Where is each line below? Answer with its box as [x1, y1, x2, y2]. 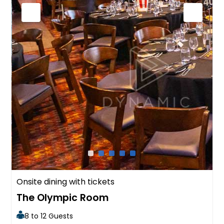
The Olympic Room [16, 190, 109, 204]
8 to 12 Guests [24, 210, 73, 221]
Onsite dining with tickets [16, 175, 115, 187]
